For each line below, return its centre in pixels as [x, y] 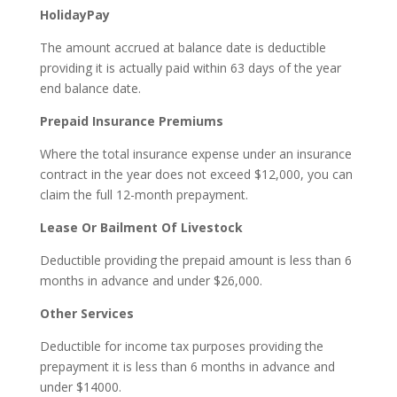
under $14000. [80, 386]
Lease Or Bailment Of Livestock [141, 227]
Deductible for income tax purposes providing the [181, 346]
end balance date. [90, 88]
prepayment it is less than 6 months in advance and [187, 366]
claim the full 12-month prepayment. [144, 194]
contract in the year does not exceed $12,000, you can [196, 174]
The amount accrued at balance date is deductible [183, 47]
